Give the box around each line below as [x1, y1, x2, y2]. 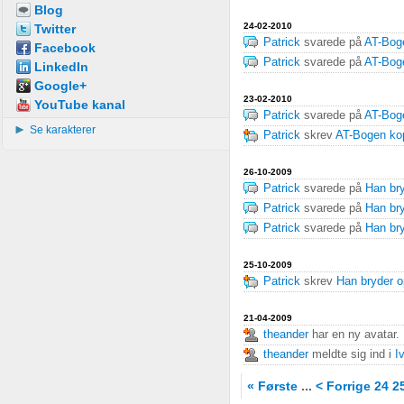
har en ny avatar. [308, 328, 399, 341]
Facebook [34, 41, 96, 55]
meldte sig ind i [308, 348, 395, 361]
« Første [247, 379, 298, 393]
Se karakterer [30, 124, 96, 136]
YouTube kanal [34, 97, 125, 112]
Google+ [34, 78, 87, 93]
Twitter [34, 22, 76, 36]
